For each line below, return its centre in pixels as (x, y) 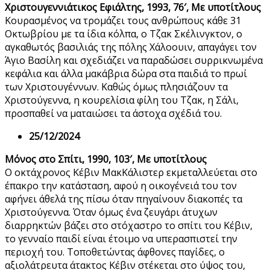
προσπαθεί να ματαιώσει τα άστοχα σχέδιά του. (113, 114)
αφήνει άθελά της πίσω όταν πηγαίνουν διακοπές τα (124, 199)
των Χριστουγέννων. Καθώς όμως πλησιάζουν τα (116, 87)
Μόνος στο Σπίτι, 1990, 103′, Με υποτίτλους (106, 159)
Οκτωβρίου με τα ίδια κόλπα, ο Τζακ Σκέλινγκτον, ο (124, 34)
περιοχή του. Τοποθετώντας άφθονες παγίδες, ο (115, 252)
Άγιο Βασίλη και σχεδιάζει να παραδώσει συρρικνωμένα (134, 61)
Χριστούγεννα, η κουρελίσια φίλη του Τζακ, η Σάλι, (122, 100)
